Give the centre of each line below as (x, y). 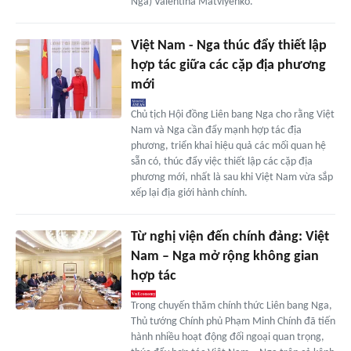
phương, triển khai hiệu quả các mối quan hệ (228, 147)
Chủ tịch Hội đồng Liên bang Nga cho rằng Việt (232, 115)
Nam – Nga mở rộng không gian (224, 257)
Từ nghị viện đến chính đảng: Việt (230, 237)
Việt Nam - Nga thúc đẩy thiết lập (228, 46)
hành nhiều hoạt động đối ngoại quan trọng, (227, 338)
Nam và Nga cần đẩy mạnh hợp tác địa (216, 131)
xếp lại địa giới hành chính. (189, 194)
